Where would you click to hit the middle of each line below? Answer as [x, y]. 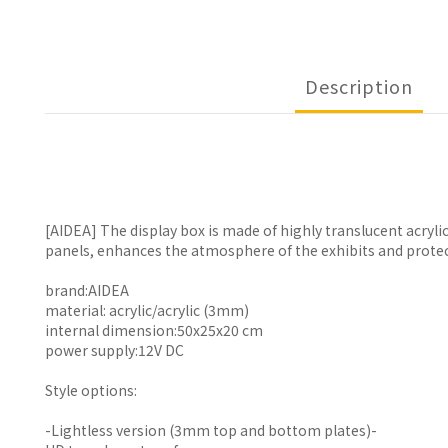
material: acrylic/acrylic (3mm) [147, 310]
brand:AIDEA [87, 290]
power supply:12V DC [114, 350]
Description [358, 86]
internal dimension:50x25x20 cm [154, 330]
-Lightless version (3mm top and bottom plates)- [211, 430]
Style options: [91, 390]
